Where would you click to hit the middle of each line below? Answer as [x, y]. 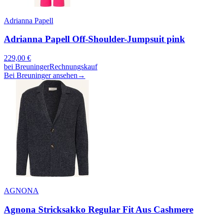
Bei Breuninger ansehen [41, 76]
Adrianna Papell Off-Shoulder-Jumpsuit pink [94, 39]
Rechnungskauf [73, 67]
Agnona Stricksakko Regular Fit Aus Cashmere [99, 209]
